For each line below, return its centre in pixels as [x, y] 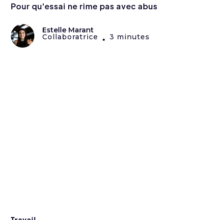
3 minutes [130, 37]
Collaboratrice [70, 37]
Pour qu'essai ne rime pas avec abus [84, 6]
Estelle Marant [68, 30]
